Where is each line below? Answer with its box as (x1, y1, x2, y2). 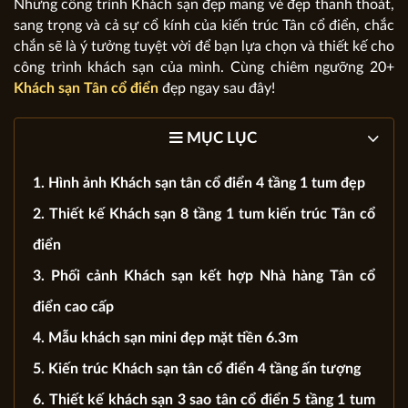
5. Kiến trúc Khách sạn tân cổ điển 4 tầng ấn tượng (33, 361, 361, 376)
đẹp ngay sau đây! (158, 80, 275, 96)
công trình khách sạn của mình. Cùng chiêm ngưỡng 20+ (14, 59, 394, 75)
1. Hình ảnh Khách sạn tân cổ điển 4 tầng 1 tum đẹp (33, 175, 365, 190)
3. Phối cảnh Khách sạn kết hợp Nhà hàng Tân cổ (33, 268, 375, 283)
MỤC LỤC (183, 129, 257, 146)
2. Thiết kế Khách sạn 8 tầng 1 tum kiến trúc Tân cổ (33, 206, 375, 221)
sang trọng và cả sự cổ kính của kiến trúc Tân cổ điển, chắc (14, 17, 394, 33)
